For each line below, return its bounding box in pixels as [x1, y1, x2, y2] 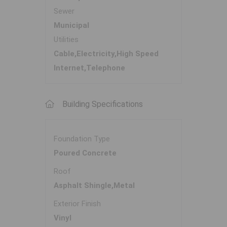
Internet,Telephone [54, 63, 125, 73]
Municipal [54, 21, 89, 30]
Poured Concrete [54, 148, 117, 158]
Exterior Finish [54, 199, 101, 209]
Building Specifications [62, 99, 143, 109]
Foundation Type [54, 134, 110, 144]
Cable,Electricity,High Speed [54, 49, 159, 59]
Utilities [54, 35, 79, 45]
